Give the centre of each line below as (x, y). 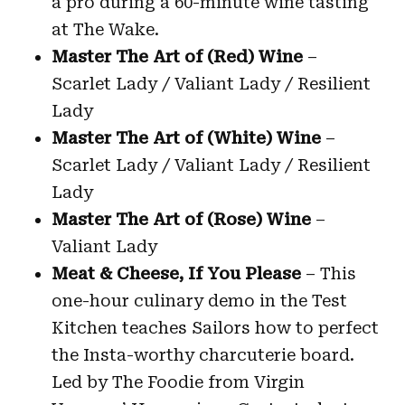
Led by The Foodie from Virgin (178, 381)
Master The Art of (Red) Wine (179, 56)
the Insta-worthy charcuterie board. (202, 354)
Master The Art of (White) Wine (186, 137)
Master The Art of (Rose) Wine (181, 219)
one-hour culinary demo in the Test (199, 300)
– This (328, 273)
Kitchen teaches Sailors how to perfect (215, 327)
